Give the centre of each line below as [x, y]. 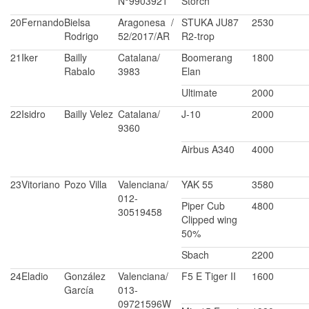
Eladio [35, 276]
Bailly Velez [89, 114]
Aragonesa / [147, 22]
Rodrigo [81, 36]
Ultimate [199, 93]
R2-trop [198, 36]
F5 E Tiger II [209, 276]
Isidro [33, 114]
